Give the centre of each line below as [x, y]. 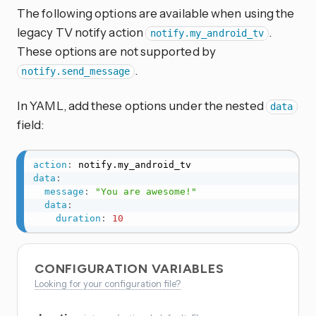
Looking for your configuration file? [108, 284]
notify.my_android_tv [207, 34]
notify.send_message [76, 72]
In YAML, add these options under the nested [141, 106]
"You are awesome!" [146, 192]
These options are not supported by [116, 51]
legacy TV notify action [81, 32]
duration [78, 219]
